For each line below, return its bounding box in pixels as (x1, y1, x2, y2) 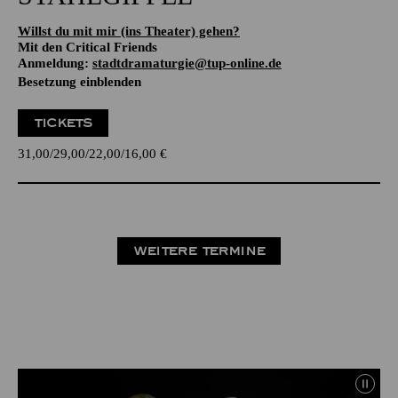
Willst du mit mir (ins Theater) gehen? (18, 24, 240, 38)
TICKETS (34, 115, 93, 131)
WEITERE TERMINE (133, 243, 265, 259)
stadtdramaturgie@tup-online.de (92, 56, 282, 70)
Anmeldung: (18, 56, 92, 70)
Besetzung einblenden (18, 75, 141, 89)
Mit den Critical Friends (18, 40, 157, 54)
